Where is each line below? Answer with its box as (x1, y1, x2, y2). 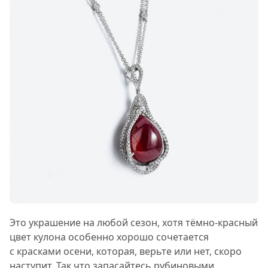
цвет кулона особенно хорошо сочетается (10, 230, 209, 243)
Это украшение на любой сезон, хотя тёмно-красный (10, 215, 258, 229)
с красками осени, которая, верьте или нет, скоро (10, 244, 242, 258)
